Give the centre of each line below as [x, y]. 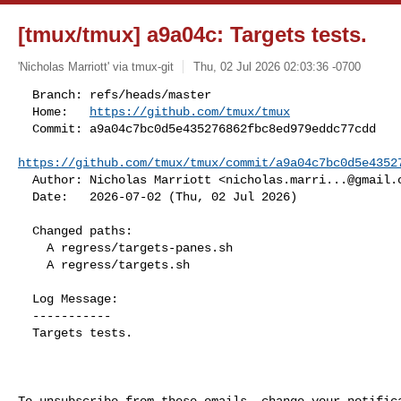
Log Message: [25, 299]
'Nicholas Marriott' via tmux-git [96, 66]
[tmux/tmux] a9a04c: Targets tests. [192, 34]
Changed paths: [25, 230]
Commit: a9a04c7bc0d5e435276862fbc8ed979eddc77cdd [25, 128]
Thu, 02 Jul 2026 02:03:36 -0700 [277, 66]
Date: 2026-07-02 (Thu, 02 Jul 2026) [165, 196]
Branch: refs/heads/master [25, 94]
